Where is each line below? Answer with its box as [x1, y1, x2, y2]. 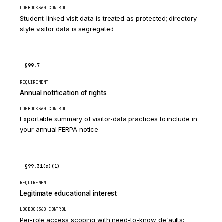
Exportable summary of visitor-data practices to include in [20, 115, 197, 123]
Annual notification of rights [20, 89, 107, 97]
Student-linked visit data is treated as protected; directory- [20, 14, 199, 22]
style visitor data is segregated [20, 25, 114, 33]
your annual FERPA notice [20, 125, 99, 133]
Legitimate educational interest [20, 189, 117, 197]
